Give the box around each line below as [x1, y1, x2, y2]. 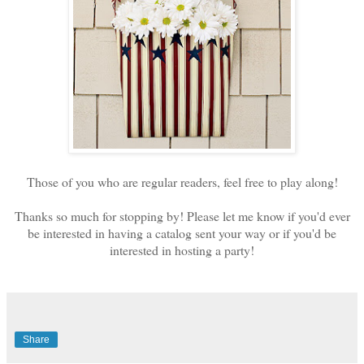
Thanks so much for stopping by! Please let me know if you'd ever [14, 206, 350, 224]
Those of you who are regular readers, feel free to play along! [26, 172, 338, 190]
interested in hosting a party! [110, 240, 254, 258]
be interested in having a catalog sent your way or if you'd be [28, 223, 336, 241]
